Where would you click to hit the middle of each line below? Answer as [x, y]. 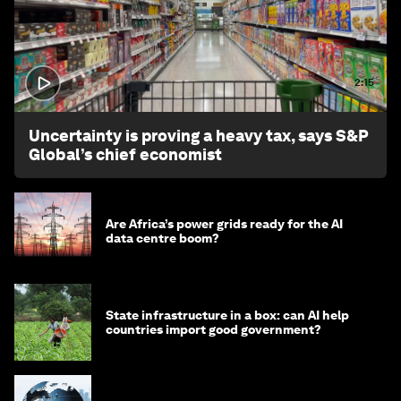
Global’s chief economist [125, 154]
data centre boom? [162, 238]
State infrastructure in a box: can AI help [227, 315]
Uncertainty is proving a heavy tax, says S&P [199, 135]
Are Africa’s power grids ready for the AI [224, 223]
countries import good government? [213, 329]
